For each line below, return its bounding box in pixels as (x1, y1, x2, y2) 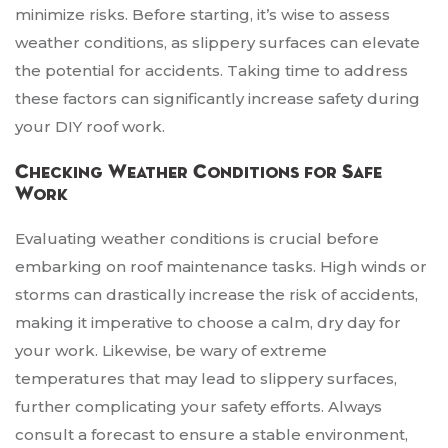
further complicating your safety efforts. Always (15, 397, 382, 417)
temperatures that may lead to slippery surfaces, (15, 369, 397, 389)
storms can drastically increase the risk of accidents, (15, 285, 418, 305)
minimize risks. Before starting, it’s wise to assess (15, 5, 390, 25)
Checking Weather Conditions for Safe (15, 162, 382, 183)
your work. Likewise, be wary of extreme (15, 341, 327, 361)
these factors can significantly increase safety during (15, 89, 420, 109)
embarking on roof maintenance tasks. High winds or (15, 257, 427, 277)
